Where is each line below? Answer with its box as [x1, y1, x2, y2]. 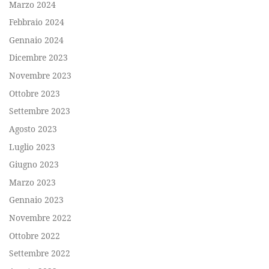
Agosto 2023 [9, 122, 57, 134]
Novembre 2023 [9, 70, 71, 82]
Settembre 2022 [9, 247, 70, 259]
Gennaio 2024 [9, 34, 64, 46]
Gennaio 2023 [9, 194, 64, 206]
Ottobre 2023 [9, 87, 60, 99]
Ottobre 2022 [9, 229, 60, 241]
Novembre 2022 [9, 211, 71, 223]
